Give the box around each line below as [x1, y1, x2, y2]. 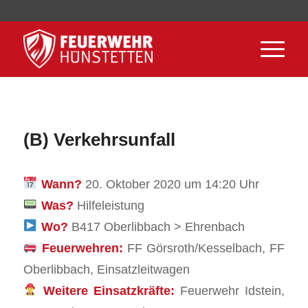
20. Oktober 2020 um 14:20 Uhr [85, 176, 259, 191]
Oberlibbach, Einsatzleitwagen [23, 261, 190, 276]
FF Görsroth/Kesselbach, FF [122, 240, 285, 255]
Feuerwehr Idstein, [174, 283, 285, 298]
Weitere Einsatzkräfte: [43, 283, 175, 298]
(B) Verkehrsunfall [23, 129, 175, 150]
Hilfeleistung [76, 197, 144, 212]
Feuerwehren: [41, 240, 123, 255]
